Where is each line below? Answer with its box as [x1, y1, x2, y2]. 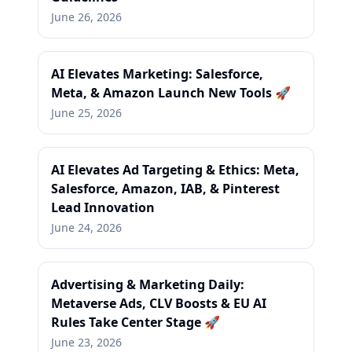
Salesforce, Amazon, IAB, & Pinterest [51, 180, 280, 197]
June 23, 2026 [51, 335, 122, 350]
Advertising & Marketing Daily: [51, 276, 244, 293]
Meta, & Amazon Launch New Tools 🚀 [51, 84, 291, 101]
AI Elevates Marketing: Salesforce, [51, 65, 263, 82]
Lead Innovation [51, 199, 155, 216]
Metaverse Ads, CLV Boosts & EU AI [51, 295, 266, 312]
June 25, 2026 [51, 105, 122, 120]
